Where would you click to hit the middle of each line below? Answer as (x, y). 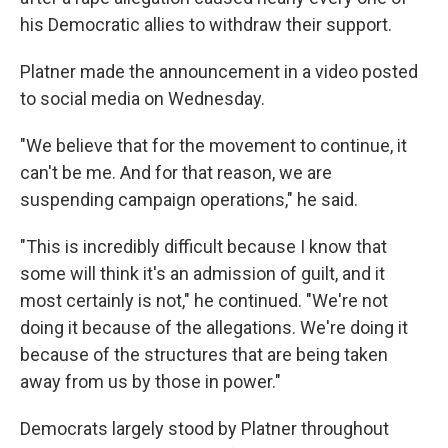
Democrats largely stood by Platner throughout (204, 428)
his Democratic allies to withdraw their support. (206, 24)
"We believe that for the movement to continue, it (213, 145)
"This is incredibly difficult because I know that (203, 246)
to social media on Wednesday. (142, 98)
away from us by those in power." (150, 381)
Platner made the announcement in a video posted (219, 71)
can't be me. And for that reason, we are (176, 172)
